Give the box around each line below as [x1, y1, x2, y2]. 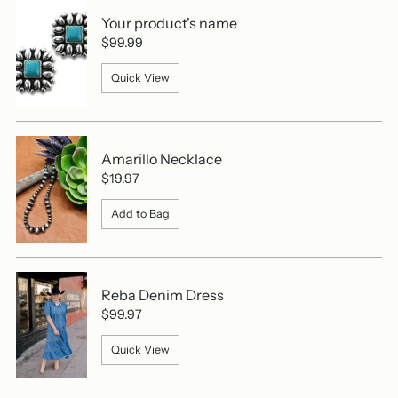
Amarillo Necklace [101, 150, 222, 169]
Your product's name [101, 14, 237, 33]
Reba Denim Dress [101, 286, 224, 305]
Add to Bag [110, 207, 170, 221]
